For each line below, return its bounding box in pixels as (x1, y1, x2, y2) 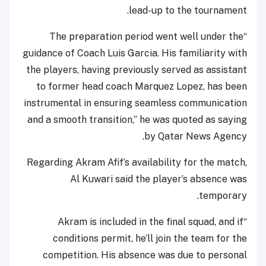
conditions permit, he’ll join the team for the (53, 232, 247, 244)
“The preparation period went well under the (49, 30, 243, 42)
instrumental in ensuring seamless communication (24, 97, 247, 109)
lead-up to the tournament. (129, 4, 247, 16)
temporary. (199, 189, 247, 201)
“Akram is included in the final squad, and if (58, 216, 243, 227)
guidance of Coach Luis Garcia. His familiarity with (23, 47, 247, 59)
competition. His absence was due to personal (43, 249, 247, 261)
